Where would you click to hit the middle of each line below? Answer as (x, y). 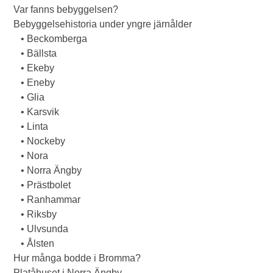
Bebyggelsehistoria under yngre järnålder (103, 24)
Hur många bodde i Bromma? (77, 258)
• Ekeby (34, 68)
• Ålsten (34, 243)
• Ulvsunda (41, 229)
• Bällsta (35, 53)
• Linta (31, 126)
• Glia (29, 97)
